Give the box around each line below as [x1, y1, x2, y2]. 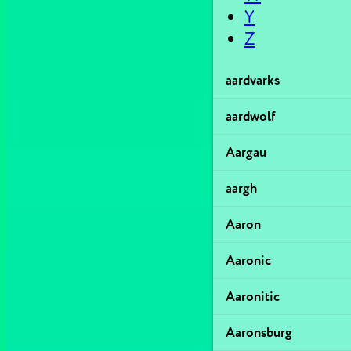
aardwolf [226, 108, 276, 125]
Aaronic [226, 252, 271, 269]
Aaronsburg [226, 324, 292, 341]
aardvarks [226, 72, 280, 89]
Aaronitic [226, 288, 280, 305]
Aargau [226, 144, 266, 161]
